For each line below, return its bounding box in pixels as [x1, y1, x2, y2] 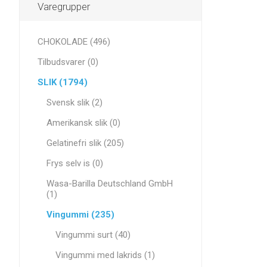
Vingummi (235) [46, 209, 114, 220]
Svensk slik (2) [46, 97, 103, 108]
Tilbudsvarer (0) [38, 57, 98, 67]
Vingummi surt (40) [55, 229, 131, 240]
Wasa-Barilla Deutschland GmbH [46, 178, 173, 189]
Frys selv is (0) [46, 158, 103, 169]
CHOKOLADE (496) [38, 36, 110, 47]
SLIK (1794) [38, 77, 88, 88]
